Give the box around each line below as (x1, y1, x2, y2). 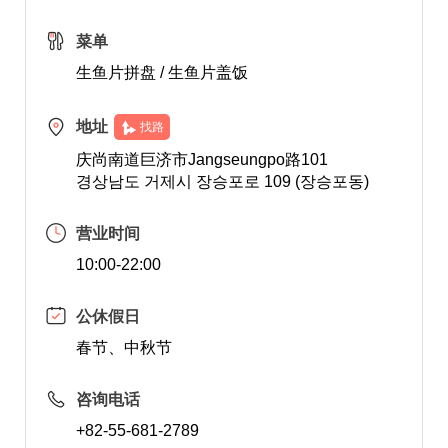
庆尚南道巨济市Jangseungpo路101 (75, 151, 328, 168)
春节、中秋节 (75, 339, 172, 356)
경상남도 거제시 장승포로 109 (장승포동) (75, 173, 369, 190)
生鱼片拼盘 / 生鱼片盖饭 (75, 64, 248, 81)
